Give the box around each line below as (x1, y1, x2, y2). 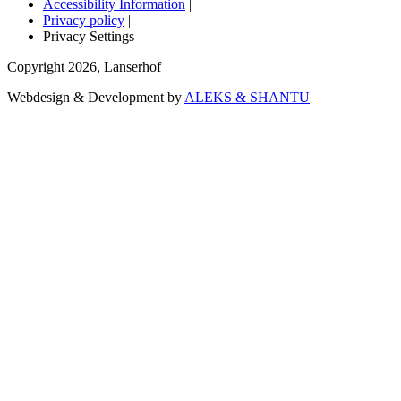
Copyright (7, 59, 68, 75)
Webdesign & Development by (7, 90, 184, 106)
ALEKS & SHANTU (184, 90, 310, 106)
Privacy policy (43, 13, 124, 29)
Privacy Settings (43, 29, 134, 45)
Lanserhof (104, 59, 161, 75)
